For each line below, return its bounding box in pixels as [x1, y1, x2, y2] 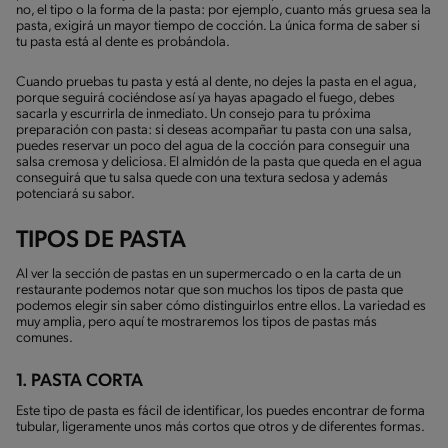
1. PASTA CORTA [16, 371, 143, 391]
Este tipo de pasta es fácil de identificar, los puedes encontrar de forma [16, 403, 425, 419]
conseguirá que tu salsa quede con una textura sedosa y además [16, 170, 388, 186]
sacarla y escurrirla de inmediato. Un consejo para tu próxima [16, 106, 371, 122]
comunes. [16, 330, 73, 346]
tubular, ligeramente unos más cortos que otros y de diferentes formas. [16, 419, 425, 435]
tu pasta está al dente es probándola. [16, 34, 230, 50]
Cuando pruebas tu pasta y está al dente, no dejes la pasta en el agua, [16, 74, 416, 90]
